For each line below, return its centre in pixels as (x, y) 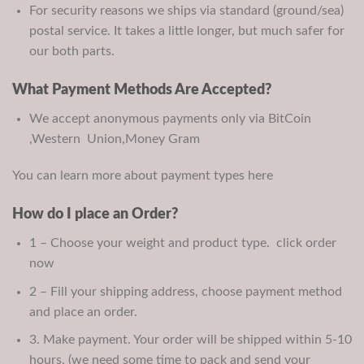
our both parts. (71, 51)
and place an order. (83, 312)
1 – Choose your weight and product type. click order (182, 243)
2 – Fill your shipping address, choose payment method (185, 291)
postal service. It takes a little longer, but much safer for (186, 30)
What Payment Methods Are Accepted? (142, 90)
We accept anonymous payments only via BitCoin (170, 118)
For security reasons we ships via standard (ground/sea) (186, 10)
